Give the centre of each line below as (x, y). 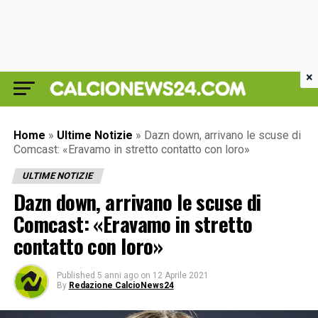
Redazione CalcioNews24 (121, 285)
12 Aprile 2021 (180, 275)
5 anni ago (117, 275)
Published (76, 275)
